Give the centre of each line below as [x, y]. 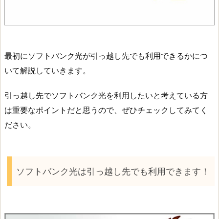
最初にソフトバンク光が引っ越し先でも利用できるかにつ [106, 55]
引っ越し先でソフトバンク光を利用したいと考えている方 [106, 95]
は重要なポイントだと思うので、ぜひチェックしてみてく [106, 110]
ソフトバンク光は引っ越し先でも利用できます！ [113, 171]
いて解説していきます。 [47, 70]
